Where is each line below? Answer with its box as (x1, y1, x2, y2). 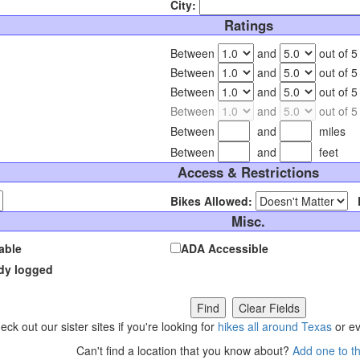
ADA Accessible (181, 240, 268, 257)
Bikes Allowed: (170, 193, 252, 210)
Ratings (223, 15, 273, 35)
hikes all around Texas (218, 318, 332, 335)
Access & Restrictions (178, 162, 319, 182)
